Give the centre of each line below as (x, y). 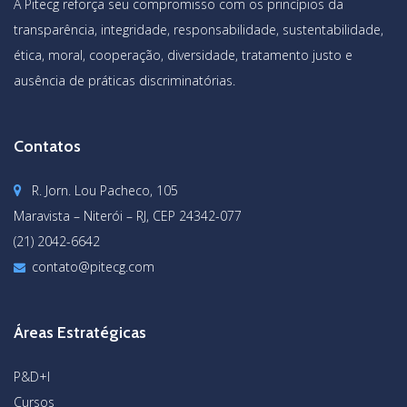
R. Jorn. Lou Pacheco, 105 (105, 190)
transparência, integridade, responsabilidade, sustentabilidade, (199, 29)
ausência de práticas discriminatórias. (124, 80)
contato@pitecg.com (93, 266)
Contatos (47, 146)
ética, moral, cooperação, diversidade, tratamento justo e (183, 55)
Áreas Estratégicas (80, 332)
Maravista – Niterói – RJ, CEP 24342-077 (128, 215)
